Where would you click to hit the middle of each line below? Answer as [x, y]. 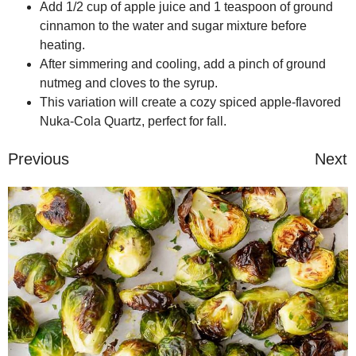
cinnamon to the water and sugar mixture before [173, 26]
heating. [62, 45]
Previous [39, 159]
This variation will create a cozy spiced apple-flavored [190, 103]
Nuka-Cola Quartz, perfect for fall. [133, 122]
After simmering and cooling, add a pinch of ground [183, 64]
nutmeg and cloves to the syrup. [129, 83]
